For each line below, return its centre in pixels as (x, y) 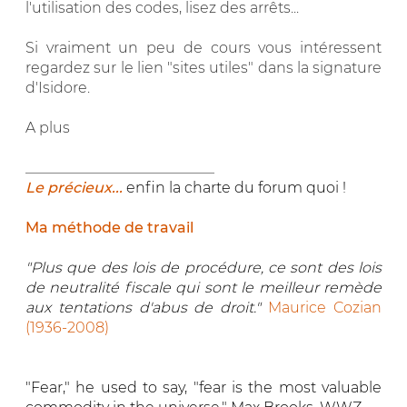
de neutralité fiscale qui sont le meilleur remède (203, 287)
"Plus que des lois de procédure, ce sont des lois (203, 267)
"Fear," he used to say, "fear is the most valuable (203, 387)
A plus (48, 127)
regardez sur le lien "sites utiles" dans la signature (203, 67)
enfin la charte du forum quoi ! (234, 187)
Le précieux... (74, 187)
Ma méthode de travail (109, 227)
